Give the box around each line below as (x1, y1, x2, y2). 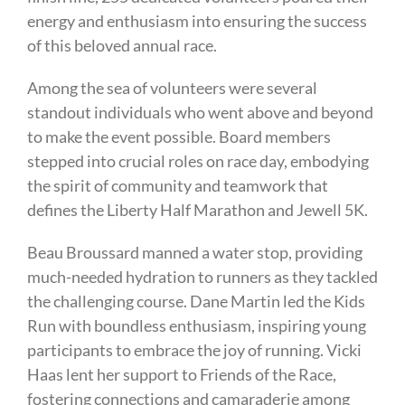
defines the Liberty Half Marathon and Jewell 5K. (26, 200, 368, 221)
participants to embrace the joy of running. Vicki (26, 340, 362, 361)
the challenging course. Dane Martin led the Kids (26, 291, 365, 312)
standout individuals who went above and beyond (26, 102, 373, 123)
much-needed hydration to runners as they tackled (26, 267, 378, 287)
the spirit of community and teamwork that (26, 175, 328, 196)
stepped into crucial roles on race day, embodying (26, 151, 369, 172)
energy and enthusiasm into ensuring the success (26, 11, 367, 32)
